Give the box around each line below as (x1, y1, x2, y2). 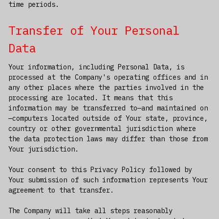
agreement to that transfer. (8, 186, 114, 195)
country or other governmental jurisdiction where (8, 124, 196, 133)
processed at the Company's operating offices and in (8, 73, 208, 82)
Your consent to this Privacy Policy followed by (8, 165, 192, 175)
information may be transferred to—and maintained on (8, 104, 208, 113)
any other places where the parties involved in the (8, 83, 204, 92)
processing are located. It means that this (8, 93, 173, 103)
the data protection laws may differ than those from (8, 134, 208, 144)
